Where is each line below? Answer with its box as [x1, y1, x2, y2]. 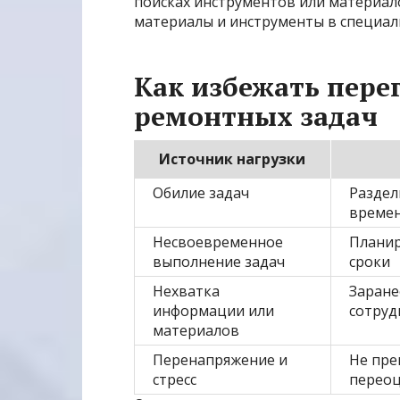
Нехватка [153, 281, 220, 302]
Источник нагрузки [159, 149, 305, 170]
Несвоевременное [153, 232, 283, 253]
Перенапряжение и [153, 350, 287, 371]
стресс [153, 370, 196, 390]
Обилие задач [153, 183, 249, 204]
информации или [153, 301, 274, 321]
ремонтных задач [134, 98, 378, 135]
